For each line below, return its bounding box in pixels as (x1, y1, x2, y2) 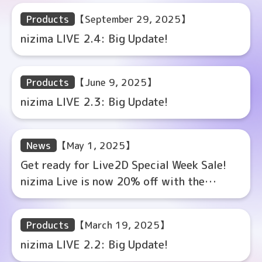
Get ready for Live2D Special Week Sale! (20, 157, 226, 173)
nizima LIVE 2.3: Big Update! (20, 94, 168, 109)
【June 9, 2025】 (75, 75, 157, 89)
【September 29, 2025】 (75, 12, 191, 26)
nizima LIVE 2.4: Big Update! (20, 31, 168, 46)
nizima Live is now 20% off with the (20, 174, 205, 189)
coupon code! (20, 190, 88, 205)
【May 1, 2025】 (57, 139, 135, 152)
